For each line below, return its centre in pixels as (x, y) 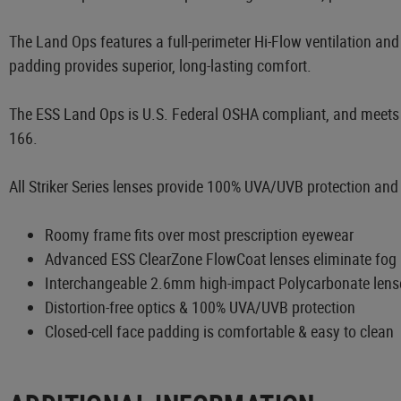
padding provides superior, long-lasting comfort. (160, 65)
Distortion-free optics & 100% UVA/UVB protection (200, 307)
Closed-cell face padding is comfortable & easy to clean (219, 331)
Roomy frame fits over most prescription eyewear (199, 234)
